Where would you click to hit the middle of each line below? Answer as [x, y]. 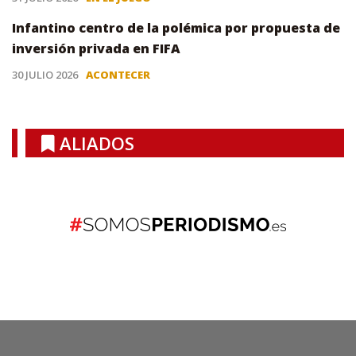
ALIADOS [95, 143]
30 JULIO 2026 [45, 75]
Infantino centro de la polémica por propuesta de [176, 28]
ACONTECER [118, 75]
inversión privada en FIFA [96, 49]
